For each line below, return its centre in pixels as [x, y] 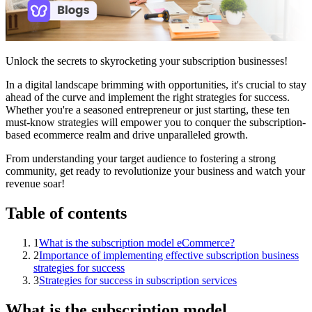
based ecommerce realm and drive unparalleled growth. [127, 134]
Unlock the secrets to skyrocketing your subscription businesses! [147, 61]
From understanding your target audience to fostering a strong [141, 158]
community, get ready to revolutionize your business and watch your [155, 171]
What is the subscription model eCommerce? [137, 242]
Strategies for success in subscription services [138, 280]
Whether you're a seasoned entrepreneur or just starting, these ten [148, 109]
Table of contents [66, 213]
